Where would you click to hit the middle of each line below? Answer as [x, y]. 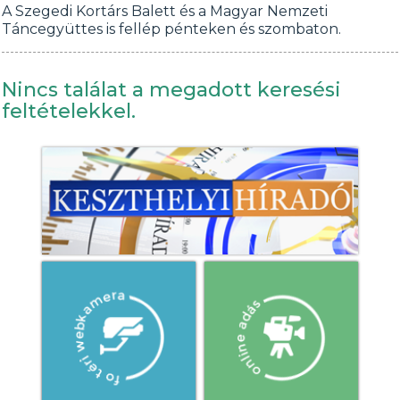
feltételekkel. [69, 111]
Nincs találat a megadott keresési [172, 90]
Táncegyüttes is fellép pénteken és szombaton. [172, 29]
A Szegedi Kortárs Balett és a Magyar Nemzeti [165, 11]
